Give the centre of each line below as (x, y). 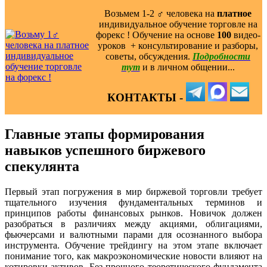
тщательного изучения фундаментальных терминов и (133, 202)
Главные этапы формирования (105, 134)
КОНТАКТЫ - (146, 97)
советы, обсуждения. (149, 56)
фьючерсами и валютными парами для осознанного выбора (133, 234)
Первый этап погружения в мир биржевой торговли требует (133, 191)
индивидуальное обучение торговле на (178, 24)
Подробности (221, 56)
